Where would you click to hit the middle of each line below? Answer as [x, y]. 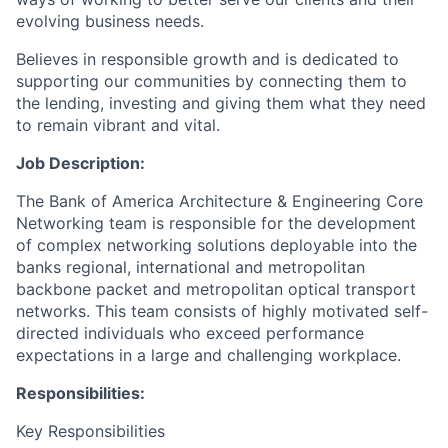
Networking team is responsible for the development [216, 223]
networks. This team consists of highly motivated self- [222, 311]
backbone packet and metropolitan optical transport [216, 289]
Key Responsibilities [90, 431]
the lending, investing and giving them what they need [221, 103]
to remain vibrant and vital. [118, 125]
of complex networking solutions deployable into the [216, 245]
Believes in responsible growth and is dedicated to [207, 59]
